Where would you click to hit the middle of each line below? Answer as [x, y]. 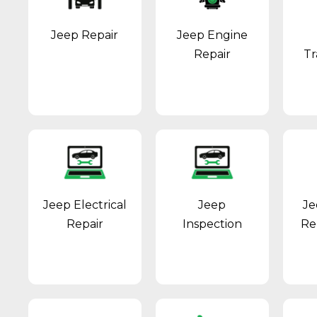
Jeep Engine [212, 35]
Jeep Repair [85, 35]
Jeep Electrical [85, 204]
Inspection [212, 224]
